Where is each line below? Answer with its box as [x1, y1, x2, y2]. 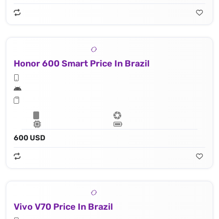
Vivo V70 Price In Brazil [14, 201, 113, 213]
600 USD [14, 133, 45, 142]
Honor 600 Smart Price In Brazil [14, 58, 150, 69]
